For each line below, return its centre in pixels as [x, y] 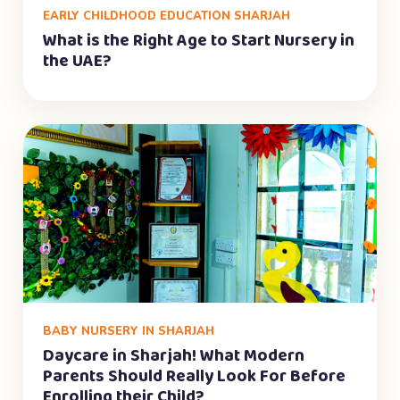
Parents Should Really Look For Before [194, 377]
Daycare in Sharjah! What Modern [174, 356]
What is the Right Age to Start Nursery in [199, 41]
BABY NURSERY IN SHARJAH [129, 331]
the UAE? [77, 62]
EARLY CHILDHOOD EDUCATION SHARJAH [167, 16]
